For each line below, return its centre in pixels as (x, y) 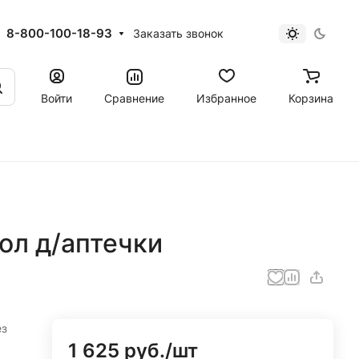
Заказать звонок (179, 33)
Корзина (311, 98)
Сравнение (134, 98)
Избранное (226, 98)
